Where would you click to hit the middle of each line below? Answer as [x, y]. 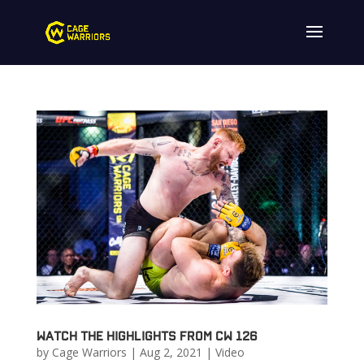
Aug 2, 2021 [171, 353]
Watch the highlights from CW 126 [147, 336]
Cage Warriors [89, 353]
